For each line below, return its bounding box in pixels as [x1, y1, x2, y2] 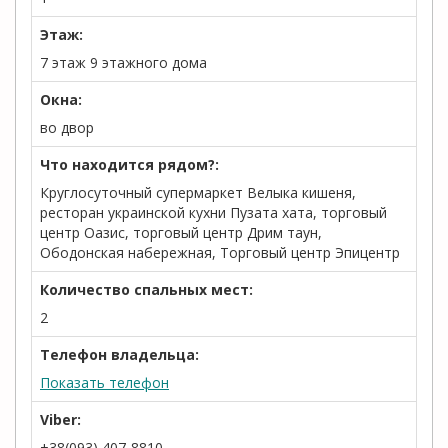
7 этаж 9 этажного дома [40, 53, 207, 72]
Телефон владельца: [40, 345, 199, 364]
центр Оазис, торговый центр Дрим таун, [40, 223, 322, 242]
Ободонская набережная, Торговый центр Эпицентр [40, 243, 400, 262]
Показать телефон [40, 373, 169, 392]
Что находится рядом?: [40, 155, 219, 174]
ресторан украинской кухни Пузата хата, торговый [40, 203, 387, 222]
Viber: [40, 410, 81, 429]
